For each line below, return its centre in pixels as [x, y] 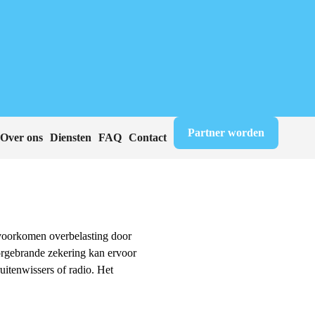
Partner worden [226, 133]
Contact [148, 138]
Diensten [71, 138]
